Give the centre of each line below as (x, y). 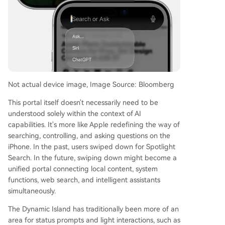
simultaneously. (32, 191)
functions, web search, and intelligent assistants (84, 180)
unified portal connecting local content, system (83, 169)
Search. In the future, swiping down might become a (92, 158)
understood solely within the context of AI (75, 114)
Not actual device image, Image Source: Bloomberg (91, 85)
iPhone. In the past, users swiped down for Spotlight (92, 147)
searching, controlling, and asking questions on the (89, 136)
